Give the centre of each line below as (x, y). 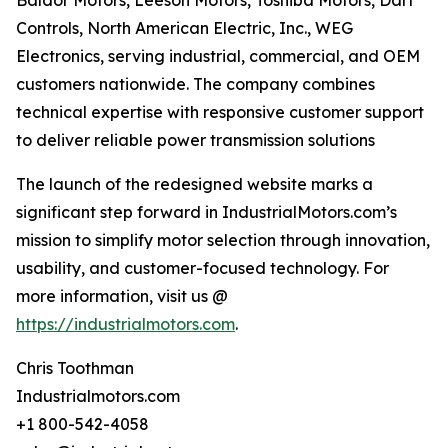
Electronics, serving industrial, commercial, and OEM (218, 56)
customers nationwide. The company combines (195, 84)
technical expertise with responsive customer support (220, 112)
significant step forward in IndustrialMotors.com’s (206, 212)
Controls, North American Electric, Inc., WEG (184, 28)
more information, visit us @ (122, 296)
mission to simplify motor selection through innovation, (223, 240)
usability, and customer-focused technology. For (202, 268)
